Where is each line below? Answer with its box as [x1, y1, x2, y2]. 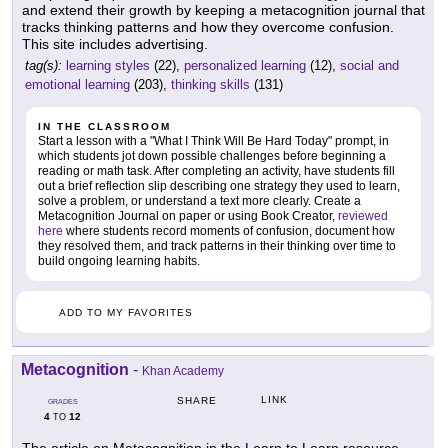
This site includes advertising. [22, 36, 208, 53]
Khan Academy [142, 364, 224, 379]
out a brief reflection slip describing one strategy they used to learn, [38, 179, 400, 194]
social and [340, 58, 399, 74]
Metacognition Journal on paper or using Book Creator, [38, 209, 338, 224]
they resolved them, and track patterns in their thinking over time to [38, 239, 396, 254]
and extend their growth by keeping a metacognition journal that [22, 2, 425, 19]
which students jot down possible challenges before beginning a [38, 149, 386, 164]
